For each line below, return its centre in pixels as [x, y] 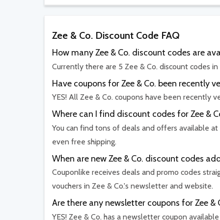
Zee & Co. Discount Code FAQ [116, 36]
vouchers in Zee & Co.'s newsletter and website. [133, 186]
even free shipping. [84, 141]
